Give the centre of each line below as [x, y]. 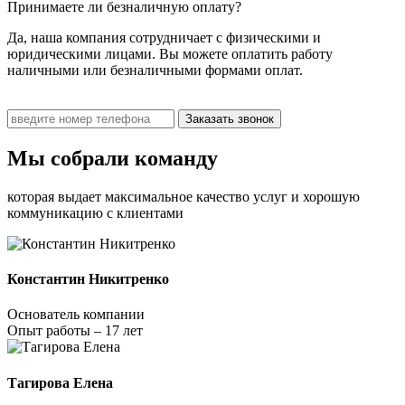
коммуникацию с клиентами [95, 212]
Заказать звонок [230, 118]
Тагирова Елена [60, 382]
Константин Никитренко [88, 279]
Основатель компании [76, 315]
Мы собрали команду [113, 158]
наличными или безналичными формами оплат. [155, 70]
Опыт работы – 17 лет [75, 331]
